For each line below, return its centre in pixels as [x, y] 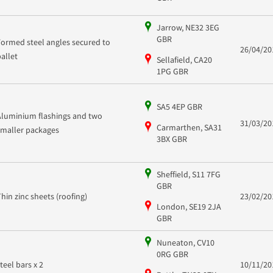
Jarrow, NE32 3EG [188, 27]
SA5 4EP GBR [179, 106]
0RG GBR [172, 254]
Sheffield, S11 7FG [188, 174]
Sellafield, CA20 [184, 59]
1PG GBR [172, 71]
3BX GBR [172, 139]
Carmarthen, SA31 [189, 127]
